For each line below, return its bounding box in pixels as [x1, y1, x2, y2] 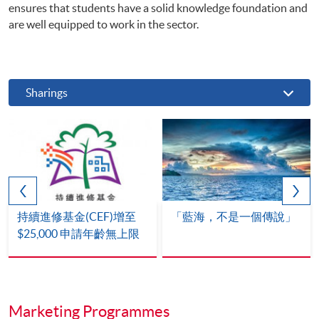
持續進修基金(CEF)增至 [17, 210, 136, 224]
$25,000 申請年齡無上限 [17, 227, 140, 241]
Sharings [26, 85, 68, 99]
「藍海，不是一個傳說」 [171, 210, 296, 224]
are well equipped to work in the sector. [9, 17, 199, 31]
